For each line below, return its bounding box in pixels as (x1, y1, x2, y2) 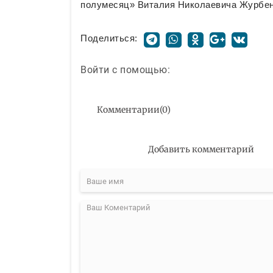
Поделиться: (80, 32, 138, 43)
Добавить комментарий (147, 144, 254, 155)
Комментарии (97, 104, 160, 116)
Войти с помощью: (80, 64, 170, 76)
